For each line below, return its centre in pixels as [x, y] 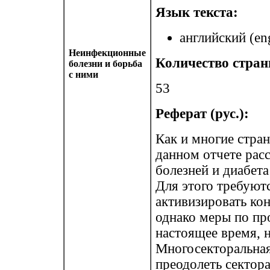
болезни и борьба [105, 64]
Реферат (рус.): [202, 114]
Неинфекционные [107, 53]
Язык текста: [197, 12]
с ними [83, 74]
